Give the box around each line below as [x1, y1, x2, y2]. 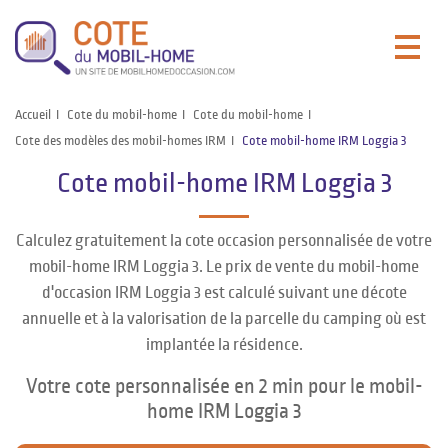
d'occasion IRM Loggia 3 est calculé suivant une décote [41, 283, 407, 302]
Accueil [15, 107, 51, 122]
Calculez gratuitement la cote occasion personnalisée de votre [16, 231, 432, 250]
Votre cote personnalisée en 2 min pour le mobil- [25, 374, 423, 397]
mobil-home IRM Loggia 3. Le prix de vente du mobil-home [29, 257, 419, 276]
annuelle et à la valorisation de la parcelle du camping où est [22, 309, 426, 328]
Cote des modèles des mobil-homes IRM [15, 133, 226, 148]
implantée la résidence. [145, 335, 303, 354]
